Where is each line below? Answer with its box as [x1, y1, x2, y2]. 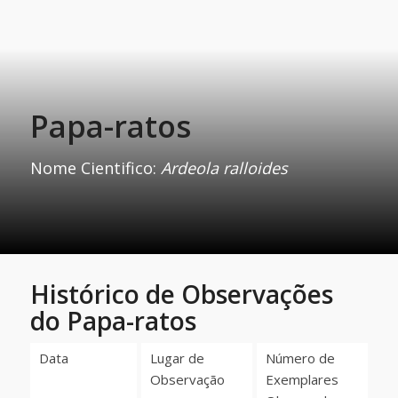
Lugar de [149, 349, 204, 367]
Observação [149, 370, 225, 388]
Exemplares [265, 370, 338, 388]
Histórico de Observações [29, 277, 333, 311]
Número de [265, 349, 335, 367]
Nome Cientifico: [29, 156, 161, 179]
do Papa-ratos [29, 304, 196, 338]
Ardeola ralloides [160, 156, 288, 179]
